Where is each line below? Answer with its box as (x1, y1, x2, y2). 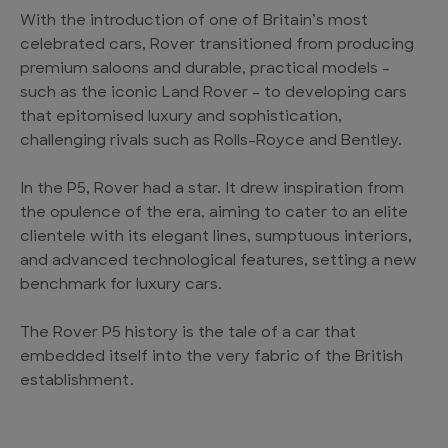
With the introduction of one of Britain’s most (20, 14, 368, 29)
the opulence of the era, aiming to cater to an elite (20, 206, 408, 221)
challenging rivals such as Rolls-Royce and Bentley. (20, 134, 402, 149)
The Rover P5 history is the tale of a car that (20, 326, 356, 341)
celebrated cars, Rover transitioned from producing (20, 38, 414, 53)
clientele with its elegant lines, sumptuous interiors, (20, 230, 412, 245)
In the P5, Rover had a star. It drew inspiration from (20, 182, 404, 197)
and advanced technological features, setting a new (20, 254, 417, 269)
